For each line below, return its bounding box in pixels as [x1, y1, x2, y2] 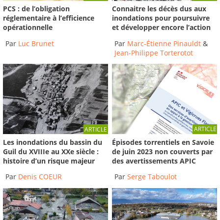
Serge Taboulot [127, 172, 177, 182]
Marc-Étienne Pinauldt [127, 38, 201, 48]
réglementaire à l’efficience [3, 13, 94, 23]
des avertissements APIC [112, 156, 196, 165]
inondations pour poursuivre [112, 13, 210, 23]
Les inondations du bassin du [3, 137, 102, 147]
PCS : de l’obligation [3, 4, 70, 14]
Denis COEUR [18, 172, 62, 182]
